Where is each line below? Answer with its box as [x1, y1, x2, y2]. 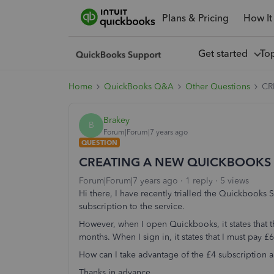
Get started [198, 47, 253, 59]
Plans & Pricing [161, 12, 229, 24]
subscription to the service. [79, 201, 185, 212]
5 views [220, 176, 249, 186]
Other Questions [185, 81, 250, 92]
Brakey [103, 114, 130, 125]
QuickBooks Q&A [104, 81, 174, 92]
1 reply [185, 176, 213, 186]
